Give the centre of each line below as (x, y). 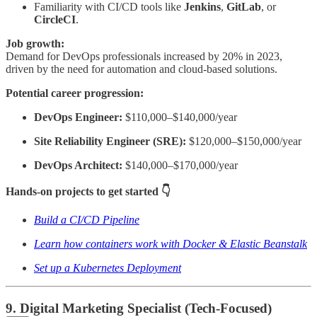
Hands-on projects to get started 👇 (88, 192)
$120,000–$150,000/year (244, 142)
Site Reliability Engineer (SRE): (110, 142)
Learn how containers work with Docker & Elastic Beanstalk (171, 244)
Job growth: (35, 44)
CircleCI (55, 20)
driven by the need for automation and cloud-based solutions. (142, 69)
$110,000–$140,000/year (180, 117)
